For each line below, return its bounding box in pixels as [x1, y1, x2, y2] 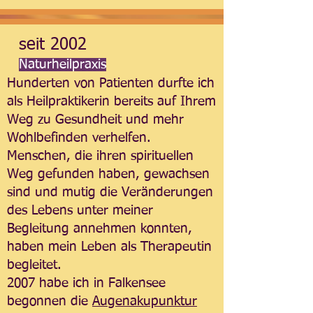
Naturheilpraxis [19, 58, 106, 71]
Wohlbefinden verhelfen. [7, 131, 151, 145]
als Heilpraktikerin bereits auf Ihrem [7, 95, 216, 108]
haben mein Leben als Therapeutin [7, 240, 212, 254]
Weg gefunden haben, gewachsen [7, 168, 210, 181]
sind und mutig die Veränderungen [7, 186, 213, 199]
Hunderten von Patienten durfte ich [7, 77, 214, 90]
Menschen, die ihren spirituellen [7, 150, 194, 163]
